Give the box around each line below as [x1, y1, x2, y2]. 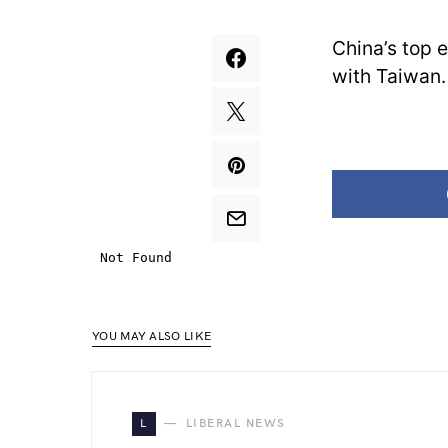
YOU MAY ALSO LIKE [92, 328, 212, 344]
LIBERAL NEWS [185, 415, 286, 431]
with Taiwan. [332, 64, 446, 88]
